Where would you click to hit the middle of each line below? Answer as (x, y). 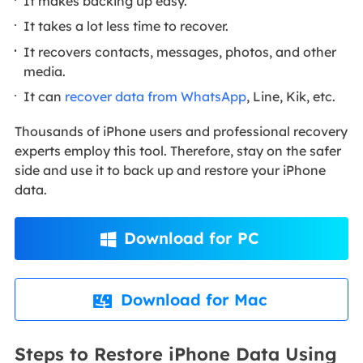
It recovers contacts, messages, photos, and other (180, 51)
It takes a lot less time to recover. (126, 26)
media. (45, 71)
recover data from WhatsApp (156, 97)
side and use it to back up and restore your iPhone (170, 170)
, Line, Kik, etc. (291, 97)
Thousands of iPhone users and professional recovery (181, 131)
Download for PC (191, 238)
